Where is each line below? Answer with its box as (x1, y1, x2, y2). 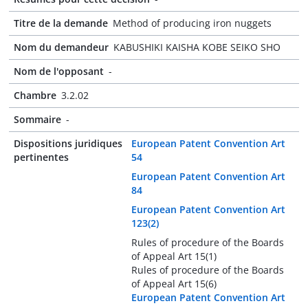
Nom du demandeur (14, 41, 109, 54)
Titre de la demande (14, 16, 108, 30)
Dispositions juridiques (14, 137, 122, 150)
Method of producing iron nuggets (113, 16, 272, 30)
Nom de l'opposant (14, 65, 104, 78)
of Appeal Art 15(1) (131, 250, 217, 263)
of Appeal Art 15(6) (131, 277, 217, 290)
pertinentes (14, 151, 69, 164)
